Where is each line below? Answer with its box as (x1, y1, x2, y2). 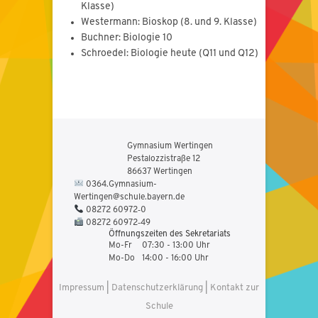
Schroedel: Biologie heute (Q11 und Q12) (81, 48, 258, 59)
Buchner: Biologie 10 (81, 32, 172, 43)
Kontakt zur (210, 283, 259, 292)
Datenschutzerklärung (111, 283, 203, 292)
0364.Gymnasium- (83, 180, 157, 189)
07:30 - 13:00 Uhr (142, 241, 210, 250)
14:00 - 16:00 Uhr (142, 253, 209, 263)
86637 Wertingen (126, 167, 192, 176)
